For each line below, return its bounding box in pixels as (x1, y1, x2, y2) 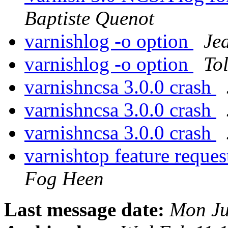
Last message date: (4, 198, 164, 221)
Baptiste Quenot (24, 7, 154, 30)
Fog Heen (24, 167, 104, 190)
